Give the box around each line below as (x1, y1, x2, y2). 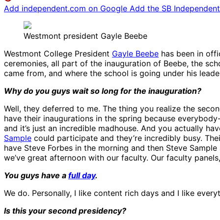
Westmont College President (4, 49, 112, 59)
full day (68, 170, 95, 181)
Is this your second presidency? (4, 206, 126, 216)
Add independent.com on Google (4, 3, 130, 14)
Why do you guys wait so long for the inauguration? (4, 86, 201, 96)
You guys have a (4, 170, 68, 181)
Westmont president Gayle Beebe (24, 31, 147, 41)
